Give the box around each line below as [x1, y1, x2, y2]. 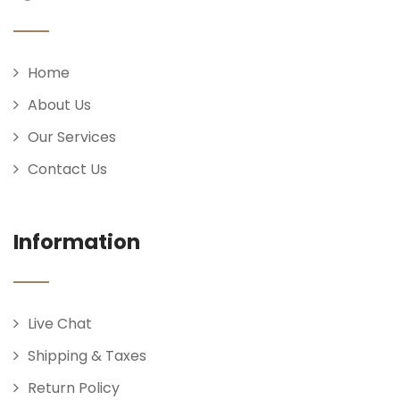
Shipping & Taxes [28, 345, 146, 366]
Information [13, 227, 140, 256]
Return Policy [28, 377, 120, 398]
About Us [28, 94, 91, 115]
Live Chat [28, 312, 92, 334]
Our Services [28, 126, 116, 147]
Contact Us [28, 158, 107, 179]
